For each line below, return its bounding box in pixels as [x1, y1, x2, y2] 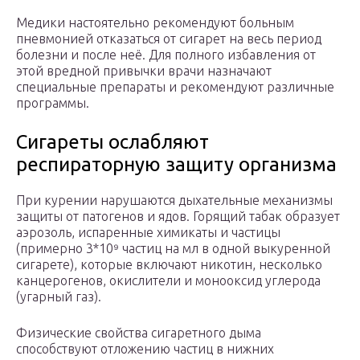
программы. [16, 96, 89, 111]
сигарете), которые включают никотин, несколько [16, 257, 322, 272]
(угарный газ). [16, 289, 101, 305]
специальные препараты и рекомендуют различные [16, 80, 334, 95]
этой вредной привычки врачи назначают [16, 63, 272, 79]
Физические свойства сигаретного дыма [16, 325, 261, 341]
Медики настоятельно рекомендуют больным [16, 15, 294, 31]
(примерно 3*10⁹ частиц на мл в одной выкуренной [16, 241, 330, 256]
